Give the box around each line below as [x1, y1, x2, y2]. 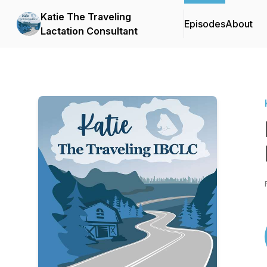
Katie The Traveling [41, 11, 131, 23]
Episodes [184, 18, 225, 30]
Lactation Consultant [41, 25, 138, 37]
